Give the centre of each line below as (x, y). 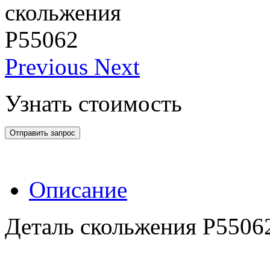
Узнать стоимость (93, 104)
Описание (78, 190)
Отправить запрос (42, 133)
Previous (46, 67)
